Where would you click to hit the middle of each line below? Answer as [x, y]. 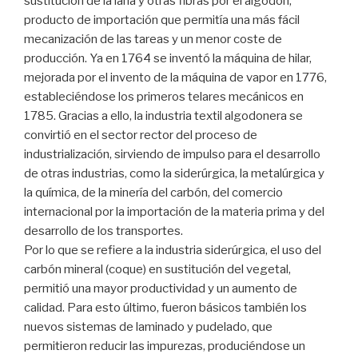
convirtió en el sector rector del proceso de [141, 135]
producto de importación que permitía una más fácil [162, 20]
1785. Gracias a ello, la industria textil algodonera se [163, 116]
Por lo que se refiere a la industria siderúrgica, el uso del [173, 251]
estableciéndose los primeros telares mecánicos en [164, 97]
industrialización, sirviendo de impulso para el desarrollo [172, 155]
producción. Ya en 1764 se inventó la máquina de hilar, [168, 59]
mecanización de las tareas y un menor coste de [153, 40]
